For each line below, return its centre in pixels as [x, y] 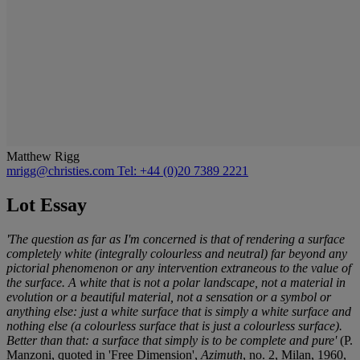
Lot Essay [47, 205]
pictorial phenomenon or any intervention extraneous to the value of [179, 268]
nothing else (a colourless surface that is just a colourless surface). [174, 325]
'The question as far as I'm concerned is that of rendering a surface [176, 239]
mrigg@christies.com [62, 170]
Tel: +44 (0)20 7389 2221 [183, 170]
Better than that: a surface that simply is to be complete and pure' [172, 340]
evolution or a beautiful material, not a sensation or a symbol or [169, 297]
